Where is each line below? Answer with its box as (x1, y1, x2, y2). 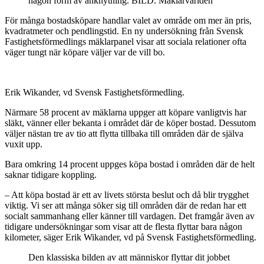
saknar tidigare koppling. (5, 169, 97, 180)
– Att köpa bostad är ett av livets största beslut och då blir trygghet (5, 189, 249, 200)
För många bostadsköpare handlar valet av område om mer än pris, (5, 15, 252, 25)
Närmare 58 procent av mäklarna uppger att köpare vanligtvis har (5, 107, 246, 117)
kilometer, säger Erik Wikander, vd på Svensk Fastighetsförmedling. (5, 232, 256, 242)
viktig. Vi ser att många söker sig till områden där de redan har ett (5, 200, 246, 210)
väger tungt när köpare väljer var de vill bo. (5, 47, 165, 57)
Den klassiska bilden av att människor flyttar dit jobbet (28, 252, 230, 262)
